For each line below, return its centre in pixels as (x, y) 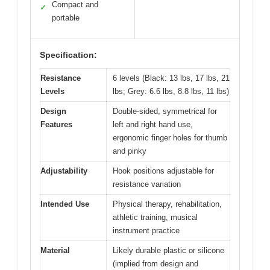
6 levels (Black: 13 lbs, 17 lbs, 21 (171, 78)
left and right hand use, (153, 125)
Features (56, 125)
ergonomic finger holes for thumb (170, 138)
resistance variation (147, 184)
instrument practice (146, 231)
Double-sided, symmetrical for (165, 111)
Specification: (68, 55)
